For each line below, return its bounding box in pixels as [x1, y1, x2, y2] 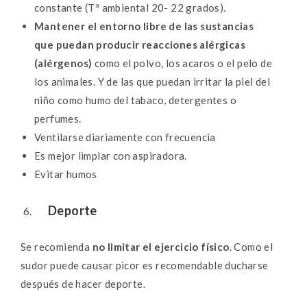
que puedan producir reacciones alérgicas [34, 38, 245, 51]
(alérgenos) [34, 56, 93, 69]
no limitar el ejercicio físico [92, 240, 230, 253]
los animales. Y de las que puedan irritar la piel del [34, 75, 271, 88]
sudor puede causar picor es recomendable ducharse [21, 258, 269, 271]
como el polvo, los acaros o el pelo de [92, 56, 273, 69]
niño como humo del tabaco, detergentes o [34, 93, 236, 106]
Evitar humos [34, 167, 97, 180]
